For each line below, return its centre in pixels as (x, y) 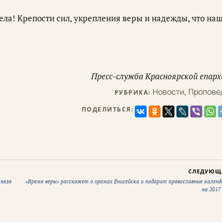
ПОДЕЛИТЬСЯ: (107, 110)
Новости (168, 92)
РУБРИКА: (133, 93)
